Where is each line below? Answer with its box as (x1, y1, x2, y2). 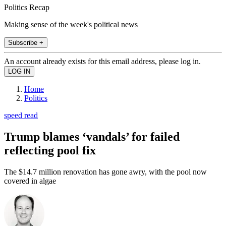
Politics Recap (4, 3, 49, 12)
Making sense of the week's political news (4, 20, 138, 29)
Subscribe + (8, 38, 43, 46)
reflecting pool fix (4, 143, 96, 157)
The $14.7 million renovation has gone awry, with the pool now (4, 167, 207, 176)
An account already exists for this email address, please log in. (4, 56, 201, 66)
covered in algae (4, 176, 56, 185)
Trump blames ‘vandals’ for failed (4, 130, 180, 143)
